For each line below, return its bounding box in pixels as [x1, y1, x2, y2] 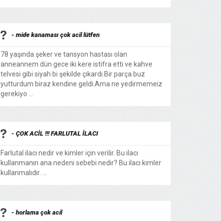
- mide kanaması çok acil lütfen [11, 31, 100, 38]
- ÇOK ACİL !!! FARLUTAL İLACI [11, 130, 98, 137]
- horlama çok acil [11, 209, 62, 216]
